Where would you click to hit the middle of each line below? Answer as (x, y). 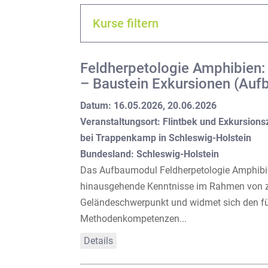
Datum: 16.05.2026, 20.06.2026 (149, 105)
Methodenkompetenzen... (134, 218)
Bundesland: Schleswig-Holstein (150, 154)
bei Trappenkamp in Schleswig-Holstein (166, 138)
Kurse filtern (126, 24)
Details (99, 240)
